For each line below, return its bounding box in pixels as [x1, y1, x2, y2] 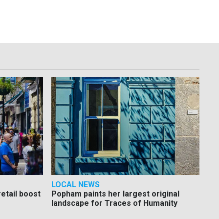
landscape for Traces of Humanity [51, 198, 177, 208]
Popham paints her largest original [51, 189, 179, 199]
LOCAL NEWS [51, 180, 100, 190]
